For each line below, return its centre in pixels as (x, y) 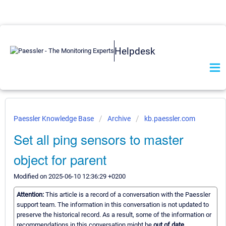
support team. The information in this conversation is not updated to (113, 205)
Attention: (31, 195)
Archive (119, 119)
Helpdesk (135, 51)
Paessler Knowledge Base (54, 119)
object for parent (60, 159)
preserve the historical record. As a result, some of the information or (114, 215)
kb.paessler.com (170, 119)
